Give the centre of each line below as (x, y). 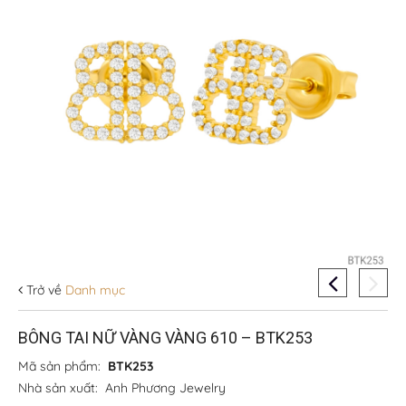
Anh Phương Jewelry (165, 387)
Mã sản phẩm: (63, 366)
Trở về (42, 290)
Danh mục (93, 290)
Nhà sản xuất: (62, 387)
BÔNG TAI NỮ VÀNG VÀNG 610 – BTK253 (165, 337)
